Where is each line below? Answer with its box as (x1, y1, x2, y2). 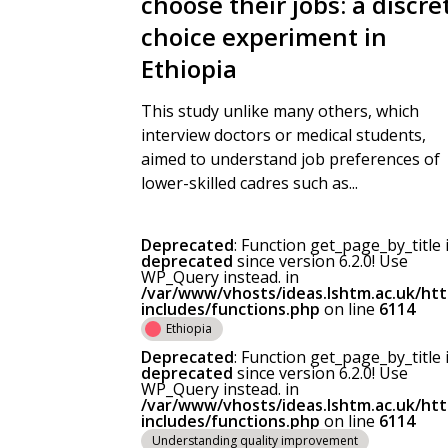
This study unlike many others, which (141, 100, 419, 122)
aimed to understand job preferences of (141, 148, 440, 170)
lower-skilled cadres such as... (141, 172, 358, 194)
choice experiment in (141, 20, 387, 53)
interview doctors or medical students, (141, 124, 430, 146)
